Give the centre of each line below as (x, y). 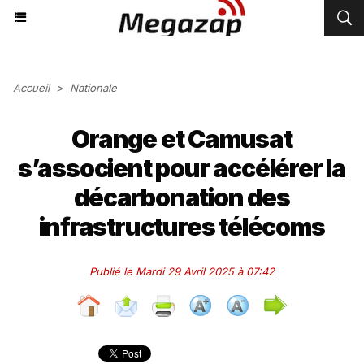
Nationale (93, 88)
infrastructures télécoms (182, 227)
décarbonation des (182, 197)
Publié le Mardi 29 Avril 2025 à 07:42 (182, 271)
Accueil (31, 88)
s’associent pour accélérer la (182, 168)
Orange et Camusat (182, 139)
